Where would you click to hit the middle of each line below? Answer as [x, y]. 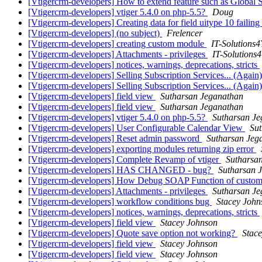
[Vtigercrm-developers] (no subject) [95, 33]
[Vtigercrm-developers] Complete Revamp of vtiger [125, 160]
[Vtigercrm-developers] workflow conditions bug [120, 202]
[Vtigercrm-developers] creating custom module [117, 44]
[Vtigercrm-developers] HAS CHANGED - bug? [121, 170]
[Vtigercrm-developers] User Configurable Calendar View [137, 128]
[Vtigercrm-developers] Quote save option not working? [133, 233]
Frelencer [185, 33]
